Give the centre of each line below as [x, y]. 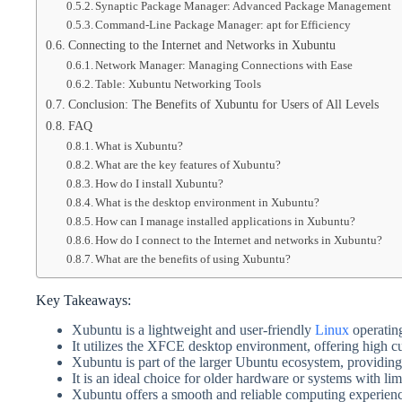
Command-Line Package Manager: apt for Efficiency [223, 25]
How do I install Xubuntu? [160, 184]
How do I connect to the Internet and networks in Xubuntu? [239, 240]
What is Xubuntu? [140, 146]
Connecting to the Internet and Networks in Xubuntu [201, 45]
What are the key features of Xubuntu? [188, 165]
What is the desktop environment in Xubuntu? [208, 202]
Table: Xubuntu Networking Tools [179, 84]
